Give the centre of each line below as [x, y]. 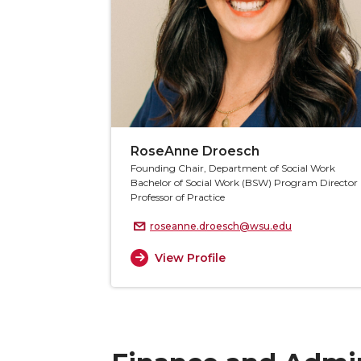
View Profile [190, 257]
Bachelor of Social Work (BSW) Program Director [244, 183]
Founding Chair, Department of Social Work [233, 168]
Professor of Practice [178, 197]
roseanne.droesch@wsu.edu [221, 226]
